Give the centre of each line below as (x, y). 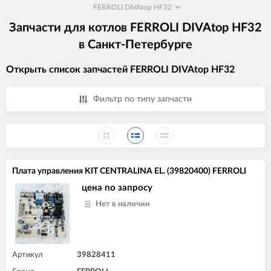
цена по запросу (117, 188)
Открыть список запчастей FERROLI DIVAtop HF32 (120, 70)
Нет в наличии (123, 204)
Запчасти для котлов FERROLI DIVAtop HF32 (135, 28)
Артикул (28, 255)
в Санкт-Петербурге (135, 44)
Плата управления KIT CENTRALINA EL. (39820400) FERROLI (129, 171)
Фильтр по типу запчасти (142, 99)
